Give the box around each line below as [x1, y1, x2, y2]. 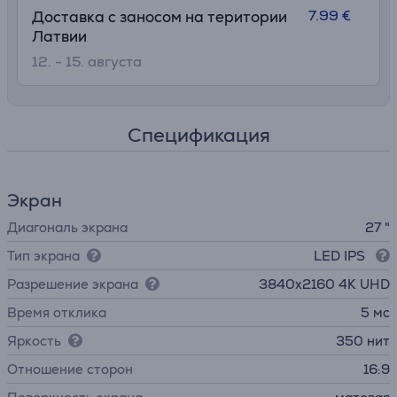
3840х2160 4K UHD [259, 276, 390, 292]
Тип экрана [7, 247, 80, 264]
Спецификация [127, 122, 270, 148]
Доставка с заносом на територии [32, 7, 287, 27]
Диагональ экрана [7, 219, 128, 236]
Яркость [7, 332, 61, 349]
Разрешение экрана [7, 276, 138, 292]
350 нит [336, 332, 390, 349]
